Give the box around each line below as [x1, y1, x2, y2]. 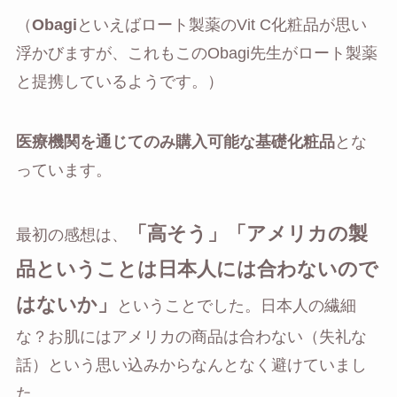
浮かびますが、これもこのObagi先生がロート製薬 [15, 44, 378, 63]
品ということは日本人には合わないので [15, 257, 378, 280]
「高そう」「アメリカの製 [127, 222, 368, 245]
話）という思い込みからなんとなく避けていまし [15, 355, 367, 374]
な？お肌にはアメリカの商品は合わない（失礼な [15, 327, 367, 346]
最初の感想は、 [15, 225, 128, 244]
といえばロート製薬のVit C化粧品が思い [76, 16, 367, 35]
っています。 [15, 160, 112, 179]
